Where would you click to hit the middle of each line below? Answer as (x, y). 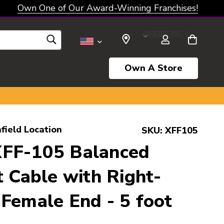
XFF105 (181, 130)
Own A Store (153, 68)
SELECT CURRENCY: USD (152, 34)
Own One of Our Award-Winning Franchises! (108, 8)
